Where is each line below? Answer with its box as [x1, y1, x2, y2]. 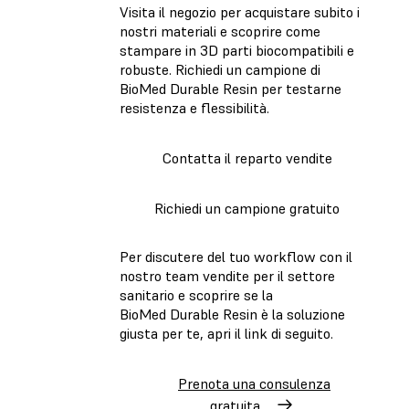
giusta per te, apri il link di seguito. [120, 324, 333, 343]
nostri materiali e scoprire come [120, 21, 320, 40]
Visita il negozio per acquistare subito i [120, 2, 360, 21]
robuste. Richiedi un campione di [120, 59, 320, 79]
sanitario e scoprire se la [120, 286, 273, 305]
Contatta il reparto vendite [162, 148, 332, 167]
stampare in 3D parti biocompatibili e [120, 40, 354, 59]
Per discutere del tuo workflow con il [120, 247, 352, 267]
